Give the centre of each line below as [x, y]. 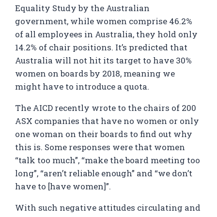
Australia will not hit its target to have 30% [104, 60]
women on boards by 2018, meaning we [95, 73]
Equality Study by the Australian [83, 8]
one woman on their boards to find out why [104, 134]
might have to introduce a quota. [82, 86]
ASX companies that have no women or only [107, 121]
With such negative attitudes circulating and [108, 207]
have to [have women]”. [63, 186]
